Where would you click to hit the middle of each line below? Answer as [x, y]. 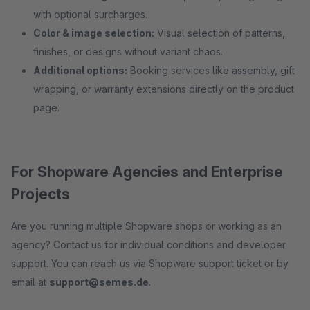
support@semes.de [99, 282]
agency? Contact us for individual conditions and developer [148, 245]
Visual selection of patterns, [220, 33]
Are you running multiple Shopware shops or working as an [146, 226]
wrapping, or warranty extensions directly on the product [164, 89]
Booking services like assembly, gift [211, 70]
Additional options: [80, 70]
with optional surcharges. [90, 14]
